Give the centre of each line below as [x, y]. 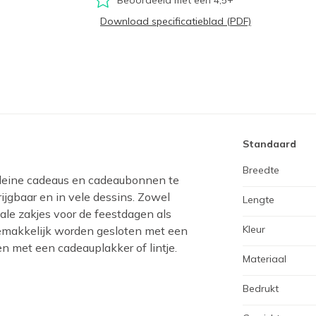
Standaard [269, 144]
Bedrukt [261, 288]
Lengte [259, 200]
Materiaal [265, 259]
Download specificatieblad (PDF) [176, 21]
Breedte [261, 170]
